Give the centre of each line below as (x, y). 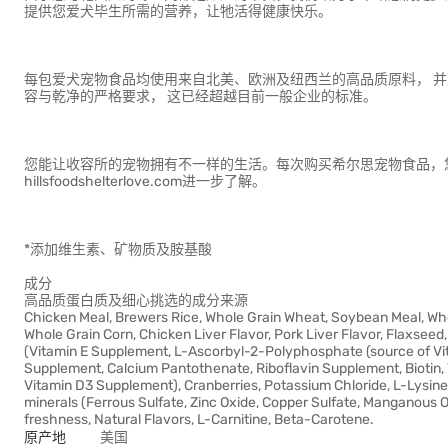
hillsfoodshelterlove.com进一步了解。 (145, 181)
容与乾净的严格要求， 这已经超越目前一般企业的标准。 (200, 96)
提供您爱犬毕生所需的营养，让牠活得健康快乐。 (178, 11)
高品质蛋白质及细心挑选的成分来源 (136, 300)
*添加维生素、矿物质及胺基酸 (118, 249)
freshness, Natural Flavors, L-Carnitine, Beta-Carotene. (199, 419)
